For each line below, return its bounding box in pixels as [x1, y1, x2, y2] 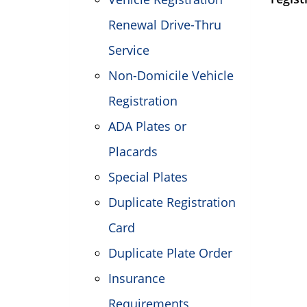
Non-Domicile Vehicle [108, 67, 234, 84]
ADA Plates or [108, 118, 186, 134]
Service [108, 42, 149, 58]
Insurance [108, 270, 165, 286]
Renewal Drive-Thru [108, 16, 221, 33]
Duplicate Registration [108, 194, 236, 210]
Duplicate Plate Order [108, 245, 232, 261]
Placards [108, 143, 158, 160]
